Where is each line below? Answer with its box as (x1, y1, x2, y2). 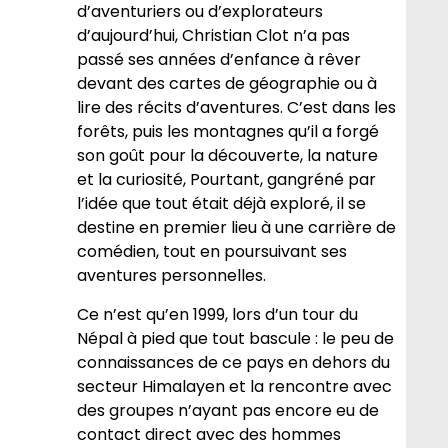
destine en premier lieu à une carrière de (77, 216, 397, 240)
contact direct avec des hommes (77, 422, 342, 446)
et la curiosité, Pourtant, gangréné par (77, 168, 377, 192)
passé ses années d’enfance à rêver (77, 48, 362, 72)
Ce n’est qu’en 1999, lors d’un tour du (77, 302, 359, 326)
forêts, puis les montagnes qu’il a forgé (77, 120, 380, 144)
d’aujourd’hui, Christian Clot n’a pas (77, 24, 351, 48)
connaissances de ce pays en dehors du (77, 350, 391, 374)
